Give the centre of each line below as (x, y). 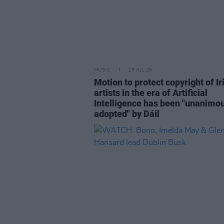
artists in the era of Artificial (151, 93)
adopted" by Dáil (127, 114)
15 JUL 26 (140, 70)
